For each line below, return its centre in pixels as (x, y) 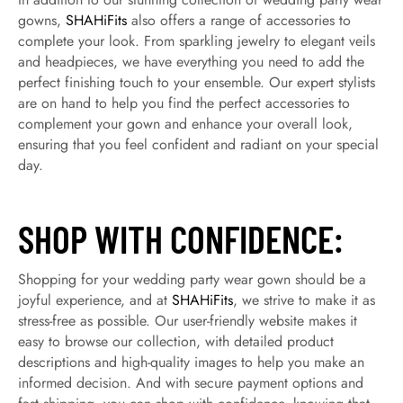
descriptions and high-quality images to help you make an (191, 362)
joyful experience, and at (95, 300)
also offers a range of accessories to (239, 20)
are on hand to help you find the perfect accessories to (184, 103)
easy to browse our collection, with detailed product (176, 341)
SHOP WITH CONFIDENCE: (181, 238)
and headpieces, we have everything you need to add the (191, 62)
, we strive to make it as (304, 300)
